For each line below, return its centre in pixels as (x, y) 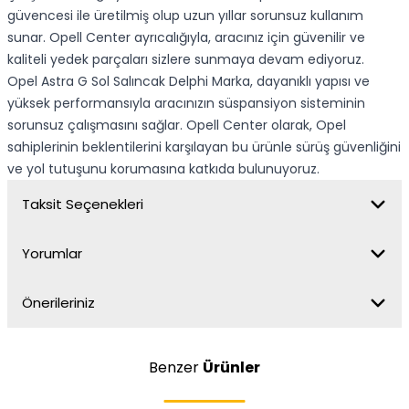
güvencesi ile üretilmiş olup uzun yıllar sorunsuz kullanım (185, 16)
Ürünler (231, 367)
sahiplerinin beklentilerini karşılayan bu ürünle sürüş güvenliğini (204, 147)
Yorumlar (52, 253)
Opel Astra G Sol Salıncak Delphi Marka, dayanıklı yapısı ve (189, 81)
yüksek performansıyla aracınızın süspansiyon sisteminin (186, 103)
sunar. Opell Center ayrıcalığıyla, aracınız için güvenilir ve (186, 37)
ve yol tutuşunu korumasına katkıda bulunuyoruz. (163, 169)
